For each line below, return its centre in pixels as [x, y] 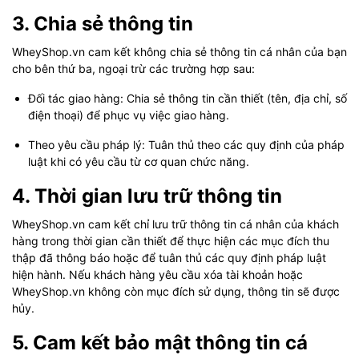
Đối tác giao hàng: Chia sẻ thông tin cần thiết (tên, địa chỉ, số [188, 98]
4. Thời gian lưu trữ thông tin [147, 196]
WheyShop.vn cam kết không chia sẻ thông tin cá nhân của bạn [179, 52]
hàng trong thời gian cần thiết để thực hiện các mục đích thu [171, 241]
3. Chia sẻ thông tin [103, 24]
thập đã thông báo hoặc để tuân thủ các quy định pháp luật [169, 258]
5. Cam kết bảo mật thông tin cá [160, 343]
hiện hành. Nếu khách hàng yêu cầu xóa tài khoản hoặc [157, 274]
